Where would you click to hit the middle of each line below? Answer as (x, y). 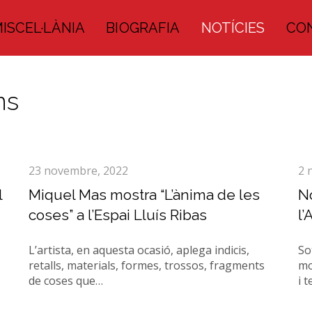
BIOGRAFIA (143, 28)
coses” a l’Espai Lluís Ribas (117, 215)
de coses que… (65, 281)
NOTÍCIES (233, 28)
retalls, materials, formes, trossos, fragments (146, 265)
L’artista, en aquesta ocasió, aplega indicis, (139, 250)
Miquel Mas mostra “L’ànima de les (144, 195)
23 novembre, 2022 (78, 171)
